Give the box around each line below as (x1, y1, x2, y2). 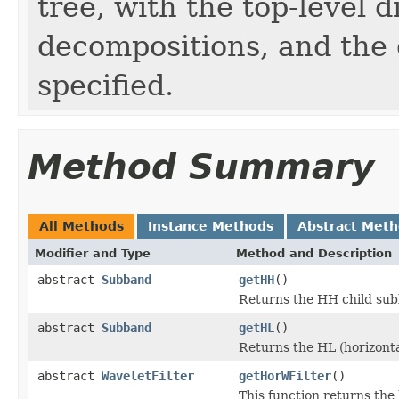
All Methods (39, 218, 124, 233)
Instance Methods (148, 218, 273, 233)
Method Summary (28, 146, 374, 187)
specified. (37, 69, 174, 102)
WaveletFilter (102, 368, 194, 383)
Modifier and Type (35, 246, 151, 260)
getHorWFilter (239, 368, 331, 383)
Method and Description (236, 246, 392, 260)
